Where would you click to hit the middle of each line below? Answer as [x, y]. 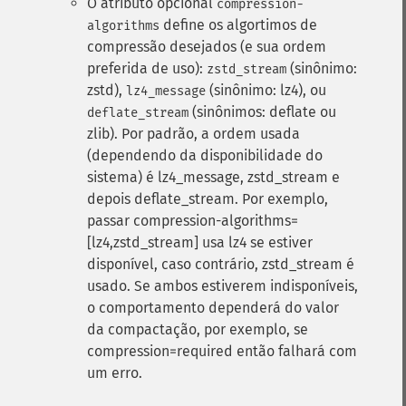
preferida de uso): [147, 68]
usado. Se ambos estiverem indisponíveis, [222, 286]
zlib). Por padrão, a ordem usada [193, 134]
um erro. [115, 373]
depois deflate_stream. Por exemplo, [208, 199]
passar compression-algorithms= [193, 221]
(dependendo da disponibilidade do [205, 155]
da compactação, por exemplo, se [198, 329]
